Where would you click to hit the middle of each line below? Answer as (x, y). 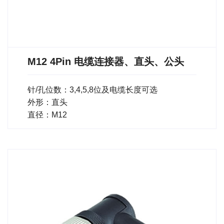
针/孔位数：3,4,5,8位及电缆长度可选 (92, 90)
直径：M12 (47, 115)
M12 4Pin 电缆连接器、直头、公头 (106, 62)
